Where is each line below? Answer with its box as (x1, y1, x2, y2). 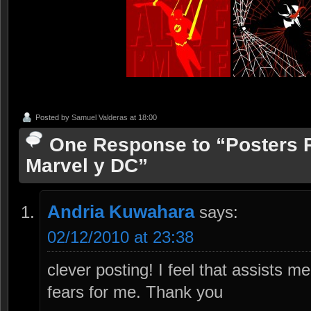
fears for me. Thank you (47, 283, 223, 302)
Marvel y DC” (26, 155, 148, 177)
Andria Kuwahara (47, 201, 194, 223)
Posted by (35, 113, 72, 122)
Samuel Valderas (72, 113, 128, 122)
